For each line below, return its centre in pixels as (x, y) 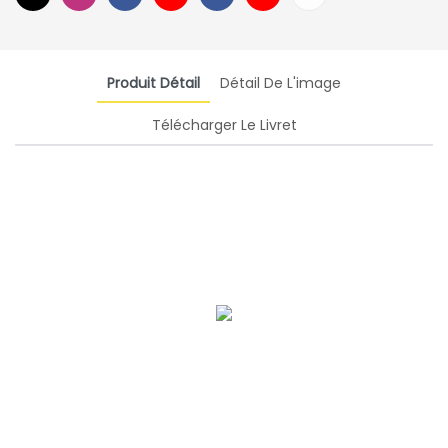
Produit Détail (153, 82)
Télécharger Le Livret (224, 124)
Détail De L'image (280, 82)
